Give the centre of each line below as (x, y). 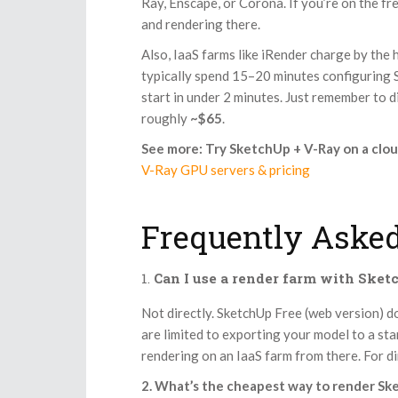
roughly (166, 119)
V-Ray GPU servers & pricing (226, 170)
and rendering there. (201, 24)
